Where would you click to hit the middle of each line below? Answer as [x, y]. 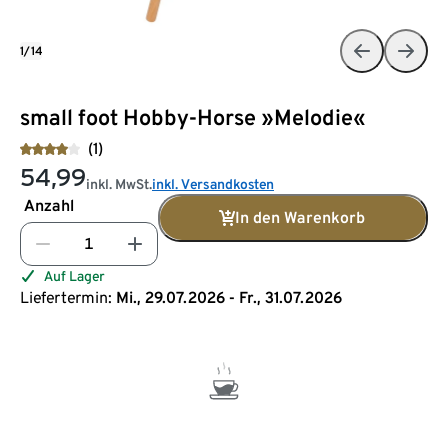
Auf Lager [74, 275]
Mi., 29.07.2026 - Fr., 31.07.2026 [229, 297]
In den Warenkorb [300, 217]
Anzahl [49, 205]
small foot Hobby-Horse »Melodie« [193, 116]
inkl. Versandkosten [213, 183]
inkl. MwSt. [119, 183]
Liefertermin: [66, 297]
